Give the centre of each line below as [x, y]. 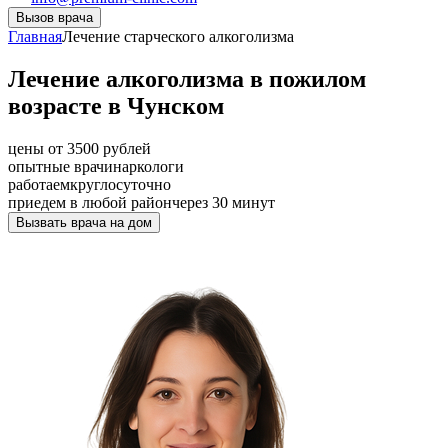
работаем [39, 184]
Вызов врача [54, 17]
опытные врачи [60, 166]
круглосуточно [120, 184]
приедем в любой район [90, 202]
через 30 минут [223, 202]
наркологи [148, 166]
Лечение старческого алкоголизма [178, 36]
